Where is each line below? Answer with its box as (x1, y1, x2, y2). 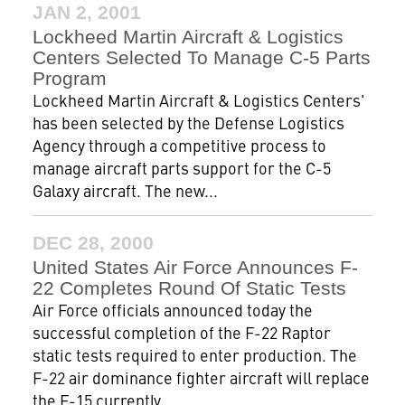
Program (32, 68, 107, 89)
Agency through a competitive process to (32, 134, 326, 156)
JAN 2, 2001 (32, 2, 141, 23)
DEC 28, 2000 (32, 232, 154, 253)
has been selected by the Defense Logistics (32, 111, 344, 134)
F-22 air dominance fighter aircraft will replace (32, 366, 370, 389)
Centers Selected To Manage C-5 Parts (32, 47, 371, 68)
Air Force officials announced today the (32, 298, 313, 321)
